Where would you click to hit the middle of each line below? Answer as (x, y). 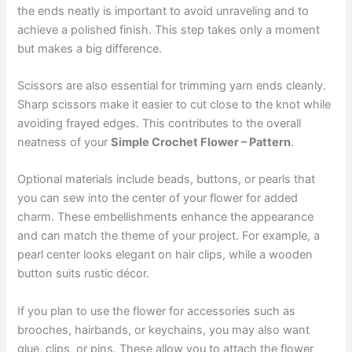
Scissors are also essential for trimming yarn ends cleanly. (172, 86)
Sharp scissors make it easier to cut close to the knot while (174, 105)
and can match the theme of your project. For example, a (169, 236)
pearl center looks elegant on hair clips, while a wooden (165, 255)
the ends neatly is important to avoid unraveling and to (163, 11)
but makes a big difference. (90, 48)
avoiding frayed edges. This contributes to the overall (159, 124)
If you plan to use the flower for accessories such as (157, 311)
